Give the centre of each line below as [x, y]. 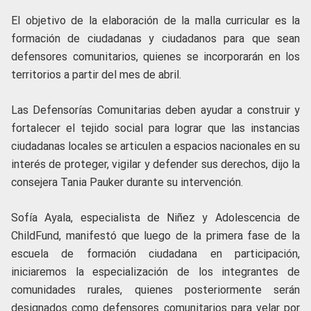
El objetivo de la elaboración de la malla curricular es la [155, 21]
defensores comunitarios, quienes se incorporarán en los [155, 57]
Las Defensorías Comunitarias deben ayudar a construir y [155, 110]
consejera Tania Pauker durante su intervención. [127, 183]
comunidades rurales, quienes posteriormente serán [155, 290]
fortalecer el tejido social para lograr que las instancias [155, 128]
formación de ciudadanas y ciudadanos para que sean [155, 39]
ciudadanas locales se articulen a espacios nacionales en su [155, 146]
